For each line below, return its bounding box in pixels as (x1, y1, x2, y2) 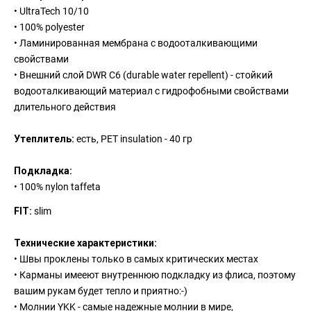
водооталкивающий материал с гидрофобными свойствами (14, 85, 289, 97)
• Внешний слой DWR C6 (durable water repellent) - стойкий (14, 69, 274, 81)
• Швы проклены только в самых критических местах (14, 253, 259, 265)
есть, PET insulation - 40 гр (74, 133, 193, 145)
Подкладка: (14, 165, 73, 177)
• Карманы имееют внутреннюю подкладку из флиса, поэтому (14, 269, 296, 281)
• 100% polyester (14, 22, 85, 33)
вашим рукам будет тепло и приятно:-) (14, 285, 188, 297)
